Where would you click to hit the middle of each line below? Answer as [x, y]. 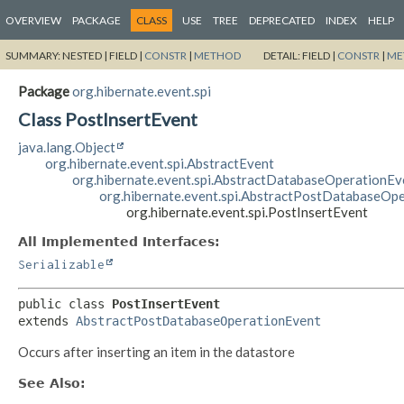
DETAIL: [283, 55]
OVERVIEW [33, 20]
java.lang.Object [67, 147]
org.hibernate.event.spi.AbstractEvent [160, 163]
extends [47, 321]
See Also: [52, 384]
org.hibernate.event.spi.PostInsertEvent [247, 211]
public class [65, 304]
